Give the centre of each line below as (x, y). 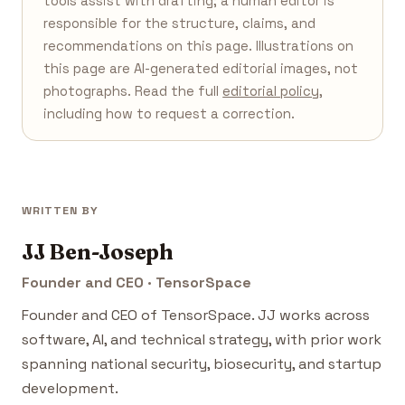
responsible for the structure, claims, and (180, 24)
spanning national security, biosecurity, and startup (202, 364)
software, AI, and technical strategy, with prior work (202, 339)
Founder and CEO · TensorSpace (137, 283)
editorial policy (271, 92)
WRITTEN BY (60, 210)
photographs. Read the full (133, 92)
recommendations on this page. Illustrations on (199, 47)
